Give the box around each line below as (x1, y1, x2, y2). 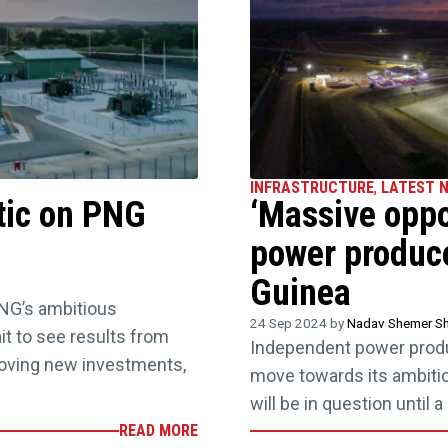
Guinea (250, 272, 352, 315)
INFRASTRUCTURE (250, 178, 375, 198)
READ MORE (118, 421, 198, 441)
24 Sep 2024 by (250, 315, 348, 332)
